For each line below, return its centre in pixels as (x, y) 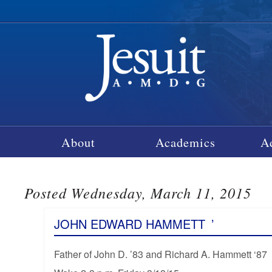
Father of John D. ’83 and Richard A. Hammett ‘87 (160, 254)
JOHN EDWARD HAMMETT (129, 223)
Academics (186, 142)
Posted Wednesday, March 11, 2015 (138, 192)
